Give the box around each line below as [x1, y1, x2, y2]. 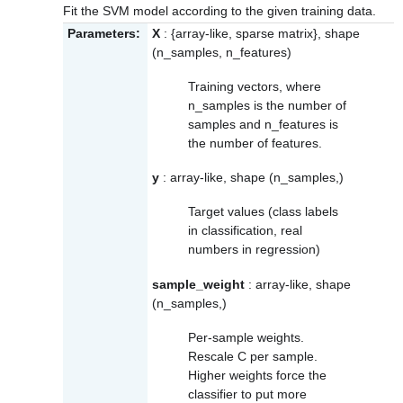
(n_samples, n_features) [152, 44, 291, 59]
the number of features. [188, 135, 322, 150]
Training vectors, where [188, 78, 321, 94]
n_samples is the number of [188, 97, 346, 112]
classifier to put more [188, 386, 307, 401]
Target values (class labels [188, 204, 338, 219]
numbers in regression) [188, 242, 320, 257]
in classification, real [188, 223, 302, 238]
